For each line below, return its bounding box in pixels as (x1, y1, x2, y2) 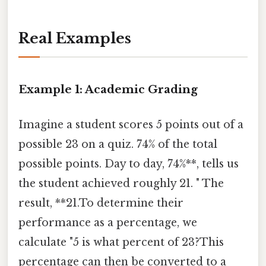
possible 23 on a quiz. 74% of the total (18, 138, 217, 151)
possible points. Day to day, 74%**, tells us (18, 157, 239, 171)
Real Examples (18, 30, 131, 47)
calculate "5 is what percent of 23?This (18, 236, 224, 249)
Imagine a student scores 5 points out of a (18, 118, 243, 132)
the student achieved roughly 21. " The (18, 177, 224, 191)
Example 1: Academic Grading (18, 82, 198, 96)
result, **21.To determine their (18, 197, 183, 210)
